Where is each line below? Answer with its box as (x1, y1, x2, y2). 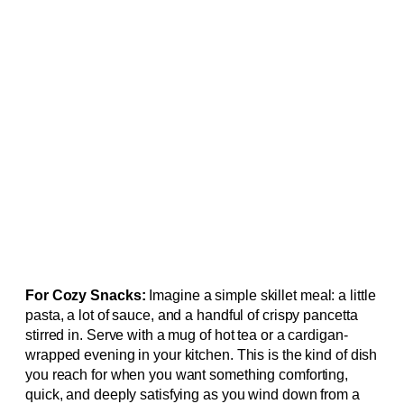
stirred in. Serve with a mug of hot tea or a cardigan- (25, 327, 348, 344)
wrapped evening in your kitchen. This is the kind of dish (25, 347, 378, 363)
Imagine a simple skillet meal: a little (145, 288, 376, 304)
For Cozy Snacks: (25, 288, 146, 304)
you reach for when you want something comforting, (25, 367, 349, 383)
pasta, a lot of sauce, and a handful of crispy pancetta (25, 308, 358, 324)
